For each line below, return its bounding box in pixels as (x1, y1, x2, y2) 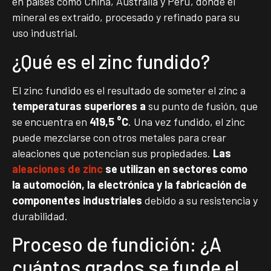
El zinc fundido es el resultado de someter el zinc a (12, 83, 246, 97)
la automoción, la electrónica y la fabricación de (12, 177, 247, 191)
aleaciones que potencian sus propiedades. (12, 146, 213, 160)
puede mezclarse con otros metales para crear (12, 130, 226, 144)
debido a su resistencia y (142, 193, 258, 207)
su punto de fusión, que (146, 99, 258, 113)
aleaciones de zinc (12, 162, 103, 175)
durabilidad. (12, 209, 68, 223)
